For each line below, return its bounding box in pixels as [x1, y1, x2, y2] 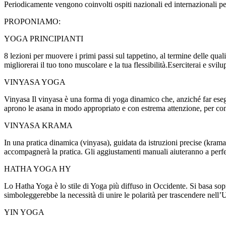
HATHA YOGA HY [4, 164, 71, 173]
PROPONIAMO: [4, 17, 61, 26]
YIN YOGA [4, 207, 44, 216]
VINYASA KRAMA [4, 121, 73, 130]
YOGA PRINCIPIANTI [4, 34, 83, 43]
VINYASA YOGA [4, 77, 66, 86]
